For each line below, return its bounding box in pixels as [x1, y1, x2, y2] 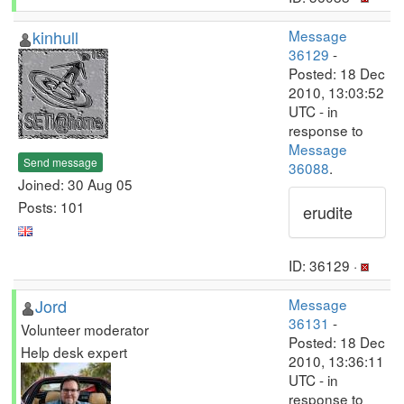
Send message [23, 153, 97, 170]
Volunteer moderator [21, 319, 149, 339]
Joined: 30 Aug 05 [18, 173, 133, 194]
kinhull [32, 25, 78, 49]
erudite [303, 200, 353, 224]
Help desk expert [21, 342, 127, 362]
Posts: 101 [18, 196, 85, 216]
